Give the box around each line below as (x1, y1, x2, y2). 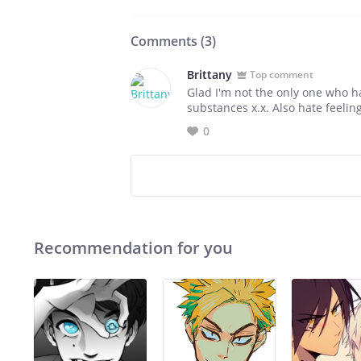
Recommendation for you (34, 237, 233, 259)
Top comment (250, 67, 313, 81)
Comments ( (131, 32, 205, 50)
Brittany (187, 67, 232, 82)
